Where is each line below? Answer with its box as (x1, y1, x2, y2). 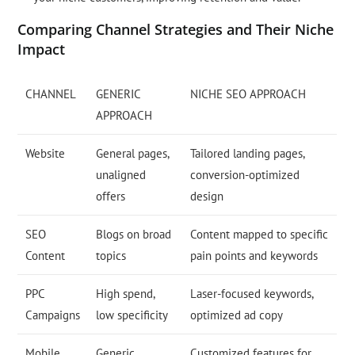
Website (25, 146, 66, 162)
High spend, (96, 286, 156, 302)
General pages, (96, 146, 170, 162)
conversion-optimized (190, 167, 300, 183)
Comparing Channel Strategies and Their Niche (17, 20, 334, 40)
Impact (17, 40, 66, 59)
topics (96, 248, 127, 264)
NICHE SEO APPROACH (190, 86, 307, 102)
